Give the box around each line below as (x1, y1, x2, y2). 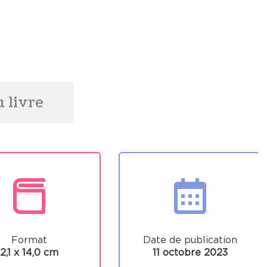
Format (11, 234, 47, 246)
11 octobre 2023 (153, 246, 228, 258)
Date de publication (143, 234, 237, 246)
